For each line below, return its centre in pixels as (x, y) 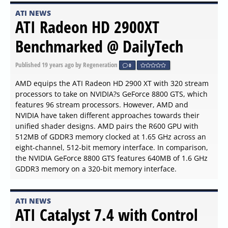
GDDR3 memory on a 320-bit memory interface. (96, 169)
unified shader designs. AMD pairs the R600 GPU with (107, 126)
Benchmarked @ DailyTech (99, 46)
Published (28, 64)
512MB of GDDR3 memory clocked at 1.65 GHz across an (111, 137)
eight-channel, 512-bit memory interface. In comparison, (112, 148)
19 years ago (58, 64)
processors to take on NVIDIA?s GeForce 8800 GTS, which (111, 94)
